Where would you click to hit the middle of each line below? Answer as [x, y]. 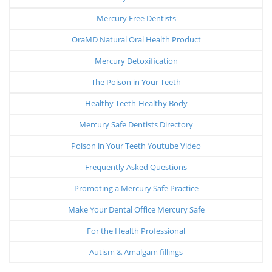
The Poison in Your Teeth [136, 82]
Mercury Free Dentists [136, 18]
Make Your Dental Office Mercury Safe [136, 209]
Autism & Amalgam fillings [136, 252]
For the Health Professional [136, 230]
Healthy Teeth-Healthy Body [136, 103]
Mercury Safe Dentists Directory [136, 124]
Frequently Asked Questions [136, 167]
